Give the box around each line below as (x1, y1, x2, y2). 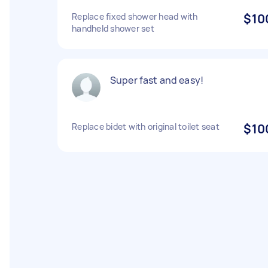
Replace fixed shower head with (72, 11, 198, 22)
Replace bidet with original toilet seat (72, 121, 220, 132)
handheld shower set (72, 23, 154, 34)
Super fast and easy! (110, 74, 203, 87)
